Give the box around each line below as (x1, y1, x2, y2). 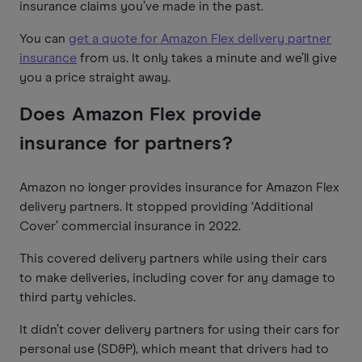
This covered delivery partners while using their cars (19, 251, 327, 265)
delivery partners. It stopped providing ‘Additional (19, 200, 313, 213)
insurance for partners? (19, 133, 233, 154)
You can (19, 32, 69, 45)
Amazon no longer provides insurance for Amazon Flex (19, 180, 339, 194)
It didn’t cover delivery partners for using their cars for (19, 322, 339, 336)
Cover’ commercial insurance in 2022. (19, 219, 241, 233)
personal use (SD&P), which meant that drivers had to (19, 342, 329, 356)
